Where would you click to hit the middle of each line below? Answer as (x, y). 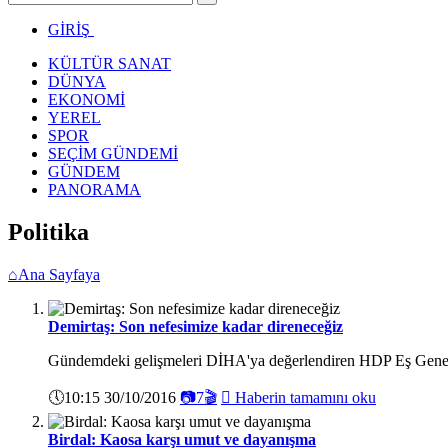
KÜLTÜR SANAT (109, 63)
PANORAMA (94, 189)
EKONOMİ (86, 99)
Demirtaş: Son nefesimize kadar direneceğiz (195, 326)
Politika (48, 231)
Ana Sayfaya (59, 274)
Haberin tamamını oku (303, 397)
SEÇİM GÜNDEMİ (113, 153)
